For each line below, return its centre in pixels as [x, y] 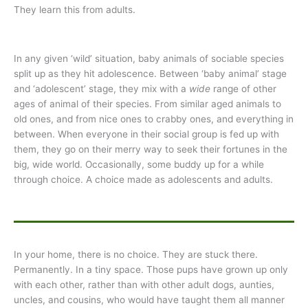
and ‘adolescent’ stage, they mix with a [101, 89]
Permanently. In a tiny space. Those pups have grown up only [151, 269]
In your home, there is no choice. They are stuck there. [136, 254]
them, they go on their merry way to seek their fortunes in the [151, 150]
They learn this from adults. [75, 9]
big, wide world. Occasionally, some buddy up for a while [139, 165]
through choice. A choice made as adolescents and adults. [143, 180]
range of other [243, 89]
